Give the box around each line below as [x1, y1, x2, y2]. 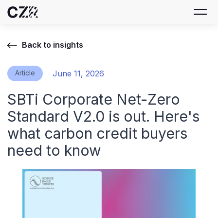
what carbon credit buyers [7, 125, 187, 142]
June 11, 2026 [53, 69, 104, 78]
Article [15, 69, 35, 77]
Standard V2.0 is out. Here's [7, 108, 200, 125]
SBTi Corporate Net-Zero [7, 91, 180, 108]
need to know [7, 142, 101, 159]
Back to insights [22, 40, 83, 50]
